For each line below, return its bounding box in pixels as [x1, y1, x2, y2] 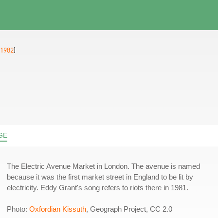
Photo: [7, 205, 29, 213]
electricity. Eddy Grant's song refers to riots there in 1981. [7, 183, 188, 192]
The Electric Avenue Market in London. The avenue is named [7, 162, 200, 170]
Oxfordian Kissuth [29, 205, 86, 213]
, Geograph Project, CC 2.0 [86, 205, 172, 213]
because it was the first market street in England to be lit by [7, 173, 193, 181]
